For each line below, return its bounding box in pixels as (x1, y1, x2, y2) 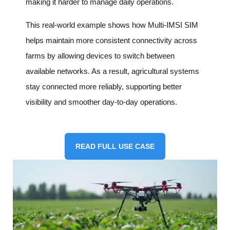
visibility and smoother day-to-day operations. (26, 98, 177, 107)
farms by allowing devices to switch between (26, 51, 175, 61)
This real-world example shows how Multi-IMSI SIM (26, 21, 198, 30)
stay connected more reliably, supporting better (26, 82, 182, 91)
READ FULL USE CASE (75, 142, 155, 151)
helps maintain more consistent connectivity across (26, 36, 197, 45)
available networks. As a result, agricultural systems (26, 67, 199, 76)
